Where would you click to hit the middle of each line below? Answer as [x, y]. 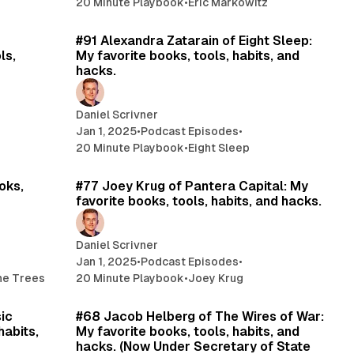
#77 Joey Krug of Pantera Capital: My [192, 186]
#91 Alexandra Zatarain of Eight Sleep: [194, 40]
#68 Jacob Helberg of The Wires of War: [200, 316]
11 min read [290, 159]
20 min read [288, 14]
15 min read [289, 290]
